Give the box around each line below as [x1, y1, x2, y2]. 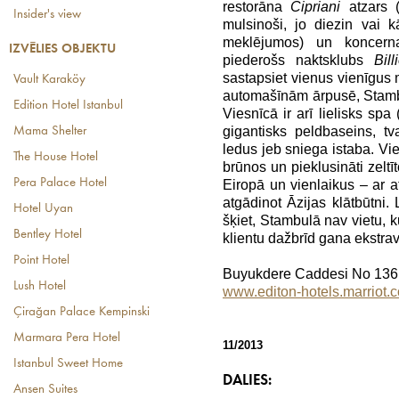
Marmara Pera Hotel [13, 331, 120, 345]
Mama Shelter [13, 125, 86, 138]
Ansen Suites [13, 383, 77, 396]
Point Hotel [13, 254, 69, 267]
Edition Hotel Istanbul [13, 99, 123, 112]
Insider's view [13, 8, 81, 21]
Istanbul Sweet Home [13, 357, 123, 370]
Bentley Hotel [13, 228, 82, 241]
